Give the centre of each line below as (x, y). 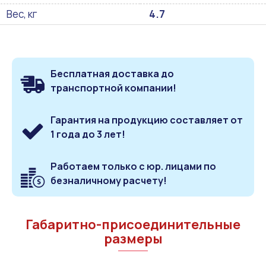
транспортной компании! (113, 88)
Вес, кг (22, 14)
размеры (133, 238)
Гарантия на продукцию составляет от (147, 120)
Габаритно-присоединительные (133, 224)
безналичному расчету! (109, 180)
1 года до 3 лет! (88, 134)
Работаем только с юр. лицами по (133, 166)
